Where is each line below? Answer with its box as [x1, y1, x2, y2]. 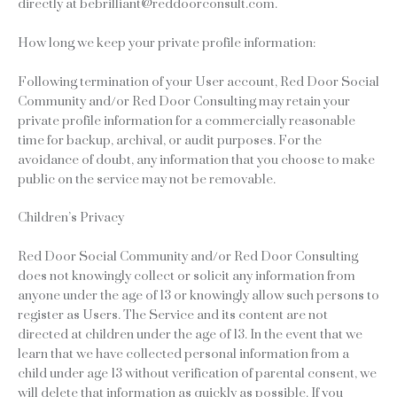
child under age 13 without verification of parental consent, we [18, 365, 377, 383]
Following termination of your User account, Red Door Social [18, 73, 379, 90]
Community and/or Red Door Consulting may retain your [18, 92, 350, 110]
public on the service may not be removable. [18, 170, 276, 188]
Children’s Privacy [18, 209, 124, 227]
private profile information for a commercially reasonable [18, 112, 355, 129]
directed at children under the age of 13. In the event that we [18, 326, 362, 344]
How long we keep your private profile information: [18, 34, 315, 51]
